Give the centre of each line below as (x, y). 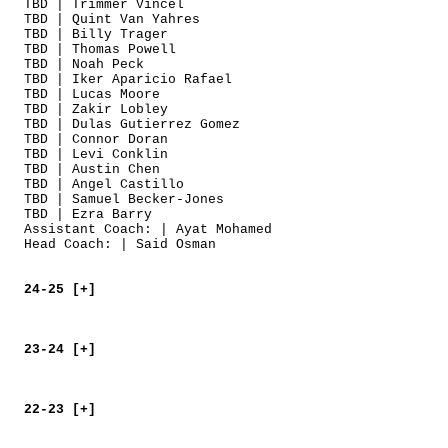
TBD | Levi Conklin (96, 154)
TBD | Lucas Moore (92, 94)
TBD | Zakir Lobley (96, 109)
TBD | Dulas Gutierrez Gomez (132, 124)
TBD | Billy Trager (96, 34)
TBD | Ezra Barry (88, 214)
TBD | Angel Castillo (104, 184)
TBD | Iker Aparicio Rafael (128, 79)
